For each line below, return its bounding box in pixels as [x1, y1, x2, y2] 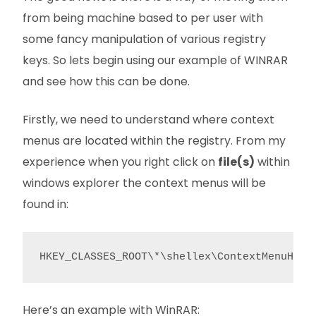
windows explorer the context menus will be [23, 175, 266, 191]
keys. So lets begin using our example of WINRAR [23, 52, 288, 68]
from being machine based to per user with [23, 10, 263, 26]
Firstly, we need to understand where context [23, 111, 274, 128]
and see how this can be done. [23, 73, 190, 90]
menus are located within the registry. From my [23, 133, 286, 149]
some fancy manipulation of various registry [23, 31, 266, 47]
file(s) [218, 154, 255, 170]
